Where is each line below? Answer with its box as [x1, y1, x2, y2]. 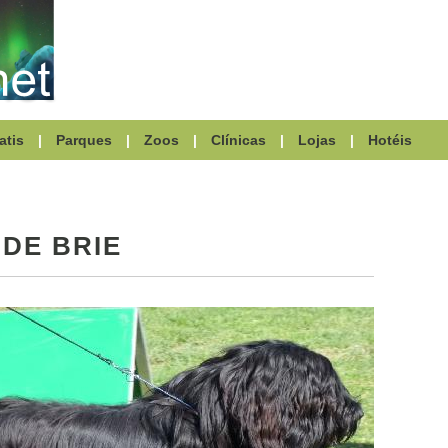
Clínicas [211, 132, 266, 148]
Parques [56, 132, 112, 148]
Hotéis [368, 132, 412, 148]
